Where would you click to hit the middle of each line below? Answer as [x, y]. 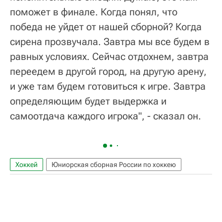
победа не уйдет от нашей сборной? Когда [106, 27]
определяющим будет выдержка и [88, 101]
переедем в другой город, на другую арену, [108, 72]
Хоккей [27, 165]
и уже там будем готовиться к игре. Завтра [108, 86]
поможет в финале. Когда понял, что [94, 12]
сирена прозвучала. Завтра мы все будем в [110, 42]
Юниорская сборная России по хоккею [114, 165]
